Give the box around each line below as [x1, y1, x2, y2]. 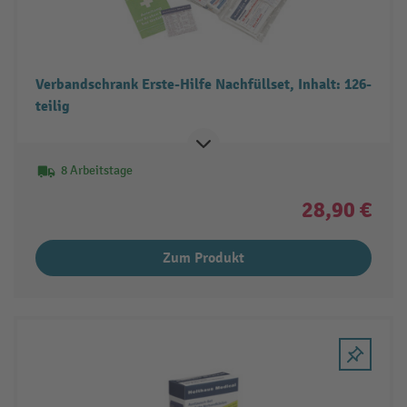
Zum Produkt [163, 249, 244, 268]
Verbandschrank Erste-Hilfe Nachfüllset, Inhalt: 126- [35, 75, 372, 94]
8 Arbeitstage [60, 163, 133, 179]
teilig [35, 97, 70, 116]
